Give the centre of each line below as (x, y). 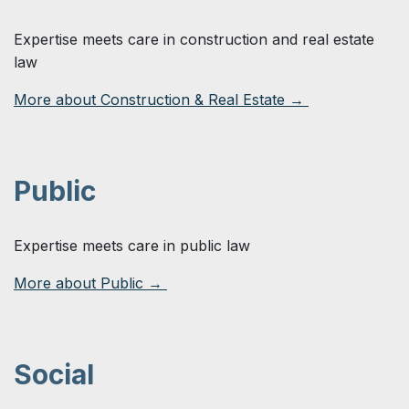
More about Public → (90, 283)
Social (57, 374)
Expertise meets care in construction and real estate (194, 39)
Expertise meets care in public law (132, 245)
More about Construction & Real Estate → (161, 99)
